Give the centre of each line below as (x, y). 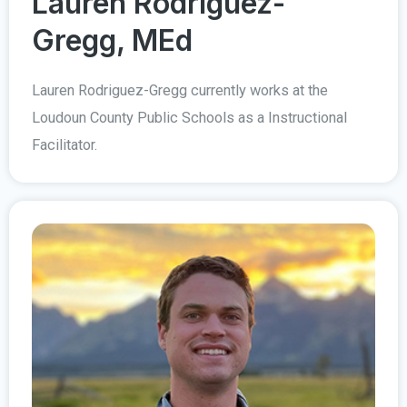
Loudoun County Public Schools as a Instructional (189, 117)
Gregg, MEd (112, 40)
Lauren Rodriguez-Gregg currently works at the (180, 90)
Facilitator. (65, 144)
